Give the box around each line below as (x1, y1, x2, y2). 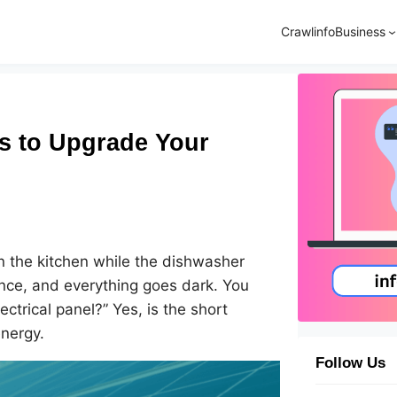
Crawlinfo (280, 24, 335, 39)
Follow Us (315, 354, 385, 372)
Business (334, 24, 385, 39)
